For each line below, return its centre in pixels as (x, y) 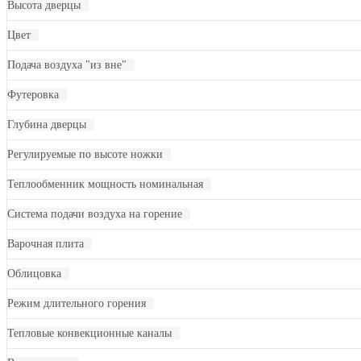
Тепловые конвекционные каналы (89, 333)
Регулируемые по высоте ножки (85, 154)
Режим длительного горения (77, 303)
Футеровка (33, 95)
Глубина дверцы (47, 124)
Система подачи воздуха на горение (95, 214)
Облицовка (34, 274)
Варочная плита (46, 244)
